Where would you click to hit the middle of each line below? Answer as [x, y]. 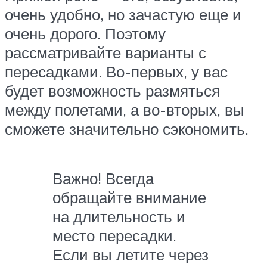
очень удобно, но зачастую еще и [123, 15]
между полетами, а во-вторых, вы [125, 110]
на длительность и [119, 217]
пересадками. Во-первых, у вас [116, 72]
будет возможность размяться [112, 91]
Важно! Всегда [103, 178]
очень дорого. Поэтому [85, 34]
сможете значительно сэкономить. [127, 129]
